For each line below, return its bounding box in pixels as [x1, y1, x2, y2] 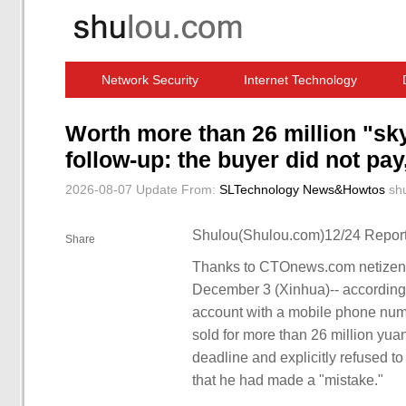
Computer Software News [88, 109, 235, 123]
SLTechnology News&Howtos [219, 182, 385, 197]
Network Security [101, 72, 198, 87]
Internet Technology [244, 72, 357, 87]
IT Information [280, 109, 361, 123]
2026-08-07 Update [65, 182, 178, 197]
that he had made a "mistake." [192, 372, 383, 388]
